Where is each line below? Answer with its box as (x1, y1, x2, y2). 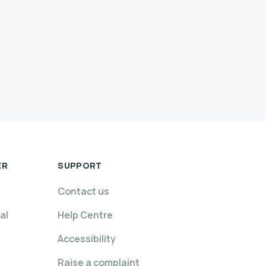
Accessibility (58, 232, 116, 245)
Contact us (58, 185, 110, 198)
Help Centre (58, 208, 113, 221)
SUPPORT (58, 160, 102, 171)
